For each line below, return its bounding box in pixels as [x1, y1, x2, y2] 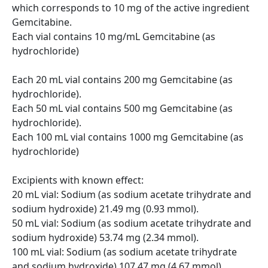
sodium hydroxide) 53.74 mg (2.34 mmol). [12, 231, 199, 244]
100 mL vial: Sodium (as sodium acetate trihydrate [12, 245, 237, 258]
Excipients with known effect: [12, 173, 144, 187]
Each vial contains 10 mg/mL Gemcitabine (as [12, 30, 215, 43]
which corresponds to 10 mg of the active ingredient [12, 1, 249, 14]
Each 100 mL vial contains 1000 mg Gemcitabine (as [12, 130, 243, 144]
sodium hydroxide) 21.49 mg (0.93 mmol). [12, 202, 199, 215]
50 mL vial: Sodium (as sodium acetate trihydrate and [12, 217, 251, 230]
